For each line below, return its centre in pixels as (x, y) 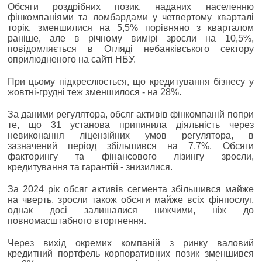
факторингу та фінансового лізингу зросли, (131, 156)
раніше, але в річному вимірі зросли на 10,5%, (131, 38)
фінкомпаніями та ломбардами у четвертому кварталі (131, 17)
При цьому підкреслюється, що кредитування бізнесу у (131, 81)
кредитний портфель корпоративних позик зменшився (131, 253)
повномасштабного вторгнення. (77, 220)
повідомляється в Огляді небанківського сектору (131, 49)
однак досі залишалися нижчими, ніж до (131, 210)
